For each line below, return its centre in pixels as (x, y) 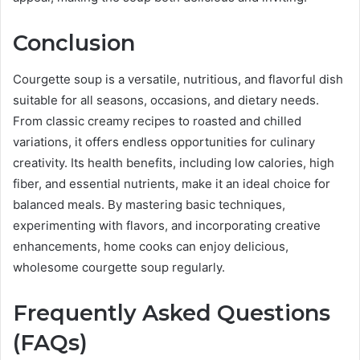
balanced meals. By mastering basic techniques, (149, 204)
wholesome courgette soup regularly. (119, 267)
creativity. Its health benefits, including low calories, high (174, 162)
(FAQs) (50, 342)
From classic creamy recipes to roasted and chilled (157, 121)
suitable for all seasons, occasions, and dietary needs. (166, 100)
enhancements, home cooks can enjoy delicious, (151, 246)
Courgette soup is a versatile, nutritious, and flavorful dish (178, 79)
